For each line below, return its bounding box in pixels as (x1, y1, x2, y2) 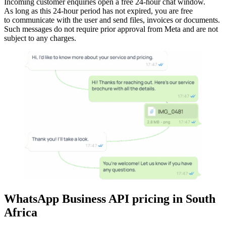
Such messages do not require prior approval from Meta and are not (4, 24, 218, 33)
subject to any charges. (4, 33, 76, 42)
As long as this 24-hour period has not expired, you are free (4, 6, 193, 15)
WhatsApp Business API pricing (4, 192, 173, 205)
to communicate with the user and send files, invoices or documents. (4, 15, 220, 24)
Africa (4, 205, 37, 219)
